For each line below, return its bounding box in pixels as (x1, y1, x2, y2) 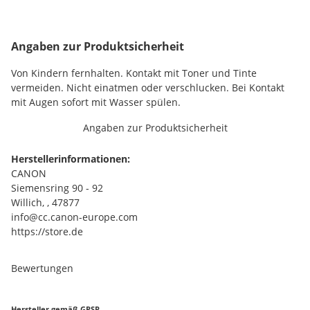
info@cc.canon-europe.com (11, 210, 138, 224)
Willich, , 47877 (11, 196, 80, 209)
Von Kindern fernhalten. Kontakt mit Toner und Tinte (11, 66, 257, 80)
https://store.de (11, 225, 83, 238)
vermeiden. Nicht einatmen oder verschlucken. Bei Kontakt (11, 81, 284, 94)
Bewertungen (11, 262, 73, 275)
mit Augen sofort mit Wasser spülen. (11, 95, 181, 109)
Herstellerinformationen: (11, 152, 130, 165)
